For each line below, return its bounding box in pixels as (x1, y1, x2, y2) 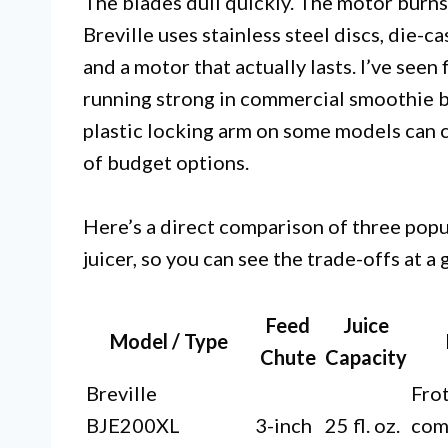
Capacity (325, 345, 407, 370)
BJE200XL (86, 413, 180, 438)
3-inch (255, 413, 312, 438)
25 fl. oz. (325, 413, 400, 438)
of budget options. (83, 150, 249, 175)
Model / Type (109, 329, 228, 354)
